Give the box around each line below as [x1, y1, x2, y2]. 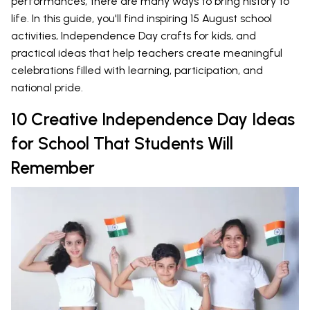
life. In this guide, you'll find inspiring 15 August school [11, 11, 272, 25]
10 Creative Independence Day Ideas [11, 108, 295, 129]
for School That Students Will [11, 132, 233, 154]
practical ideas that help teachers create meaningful [11, 46, 282, 60]
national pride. [11, 80, 83, 94]
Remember [11, 156, 95, 178]
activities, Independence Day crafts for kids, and [11, 28, 256, 42]
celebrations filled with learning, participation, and [11, 63, 263, 77]
